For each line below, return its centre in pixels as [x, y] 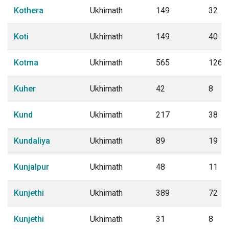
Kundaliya [32, 141]
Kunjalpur [31, 167]
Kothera [29, 10]
